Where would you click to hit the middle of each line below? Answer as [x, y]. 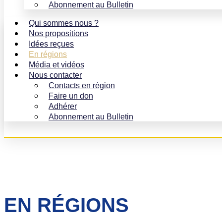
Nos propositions [58, 33]
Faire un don [71, 96]
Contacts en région [82, 85]
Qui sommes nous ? [64, 23]
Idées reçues [51, 44]
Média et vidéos [56, 65]
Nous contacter [55, 75]
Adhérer [63, 106]
